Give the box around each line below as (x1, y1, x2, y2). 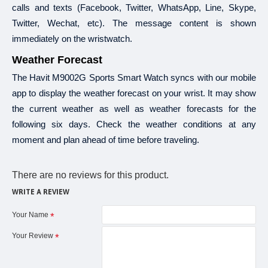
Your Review (12, 232, 53, 240)
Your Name (12, 211, 48, 220)
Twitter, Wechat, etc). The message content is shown (12, 18, 256, 29)
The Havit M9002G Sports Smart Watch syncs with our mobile (12, 72, 256, 83)
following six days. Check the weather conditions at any (12, 119, 256, 130)
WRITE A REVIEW (12, 188, 69, 197)
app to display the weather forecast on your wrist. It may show (12, 88, 256, 99)
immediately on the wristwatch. (12, 33, 132, 44)
